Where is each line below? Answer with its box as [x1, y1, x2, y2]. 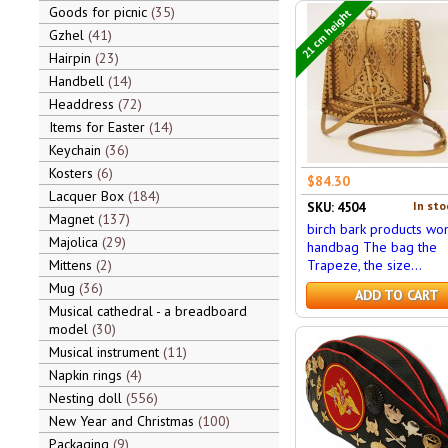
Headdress [48, 95, 118, 113]
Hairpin [48, 49, 95, 67]
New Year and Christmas [48, 412, 198, 430]
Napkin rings [48, 366, 126, 384]
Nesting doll [48, 389, 126, 407]
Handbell [48, 72, 108, 90]
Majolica [48, 233, 102, 251]
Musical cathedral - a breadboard [48, 302, 247, 320]
